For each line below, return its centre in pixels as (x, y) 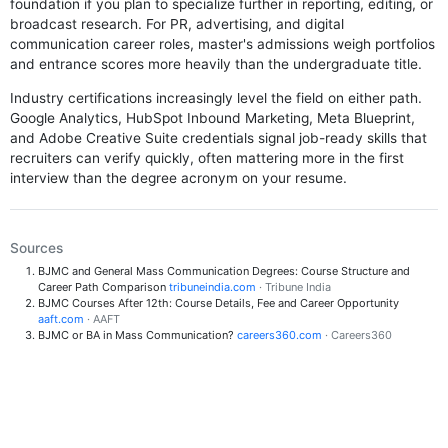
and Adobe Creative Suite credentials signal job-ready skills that (219, 137)
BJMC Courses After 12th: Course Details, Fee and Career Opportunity (218, 303)
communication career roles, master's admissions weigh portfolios (223, 44)
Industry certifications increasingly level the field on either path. (216, 97)
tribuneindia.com (212, 287)
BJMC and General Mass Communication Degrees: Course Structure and (223, 271)
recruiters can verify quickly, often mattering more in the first (207, 157)
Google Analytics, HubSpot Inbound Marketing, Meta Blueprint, (213, 117)
